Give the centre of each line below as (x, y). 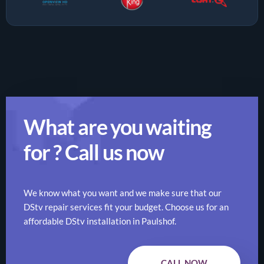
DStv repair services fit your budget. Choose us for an (126, 207)
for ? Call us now (94, 152)
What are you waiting (118, 126)
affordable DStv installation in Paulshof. (100, 221)
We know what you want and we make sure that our (123, 192)
